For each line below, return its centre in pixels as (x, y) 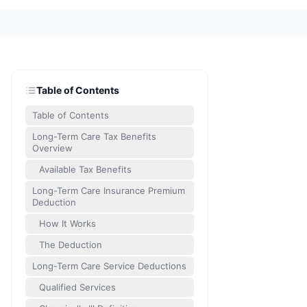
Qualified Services (77, 287)
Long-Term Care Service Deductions (110, 266)
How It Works (67, 223)
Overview (52, 148)
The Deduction (71, 245)
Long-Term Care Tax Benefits (95, 136)
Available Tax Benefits (85, 169)
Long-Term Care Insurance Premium (109, 191)
